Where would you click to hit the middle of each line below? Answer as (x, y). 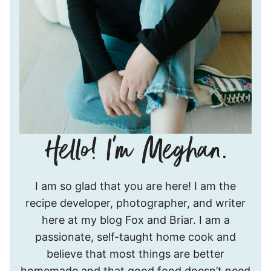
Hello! (149, 174)
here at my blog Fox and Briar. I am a (135, 220)
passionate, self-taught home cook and (135, 237)
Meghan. (157, 208)
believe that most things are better (135, 253)
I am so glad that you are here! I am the (135, 186)
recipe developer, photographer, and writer (135, 203)
